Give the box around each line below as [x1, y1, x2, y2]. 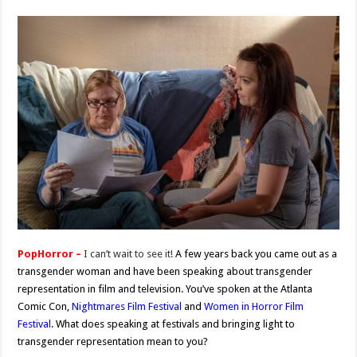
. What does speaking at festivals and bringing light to [51, 318, 296, 331]
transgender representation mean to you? [18, 335, 209, 348]
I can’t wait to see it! [84, 248, 176, 261]
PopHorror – [18, 248, 84, 261]
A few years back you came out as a [175, 248, 338, 261]
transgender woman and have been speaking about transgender [18, 265, 313, 278]
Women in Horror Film [204, 300, 304, 313]
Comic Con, [18, 300, 73, 313]
